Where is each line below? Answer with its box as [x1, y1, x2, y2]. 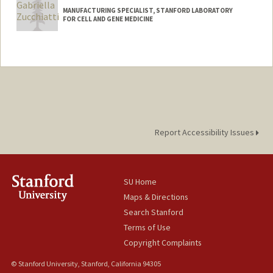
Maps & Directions [124, 191, 189, 203]
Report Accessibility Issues [154, 127, 256, 138]
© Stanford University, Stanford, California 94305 [10, 259, 161, 269]
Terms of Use [124, 222, 171, 233]
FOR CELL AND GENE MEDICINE [62, 15, 153, 24]
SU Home [124, 176, 157, 188]
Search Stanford [124, 207, 184, 218]
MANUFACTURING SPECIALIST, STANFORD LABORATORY [62, 6, 233, 15]
